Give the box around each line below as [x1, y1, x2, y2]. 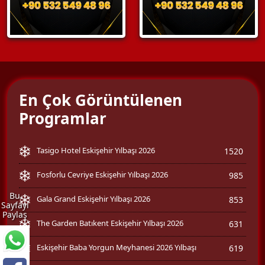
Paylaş [2, 209, 27, 221]
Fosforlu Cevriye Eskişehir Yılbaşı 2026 [37, 169, 168, 180]
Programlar [19, 107, 106, 129]
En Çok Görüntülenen [19, 89, 182, 111]
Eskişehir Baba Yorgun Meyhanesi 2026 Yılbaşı [37, 241, 196, 253]
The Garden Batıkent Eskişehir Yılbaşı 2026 [37, 217, 183, 228]
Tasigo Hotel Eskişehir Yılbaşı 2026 [37, 144, 155, 156]
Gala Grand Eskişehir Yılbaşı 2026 [37, 193, 150, 204]
